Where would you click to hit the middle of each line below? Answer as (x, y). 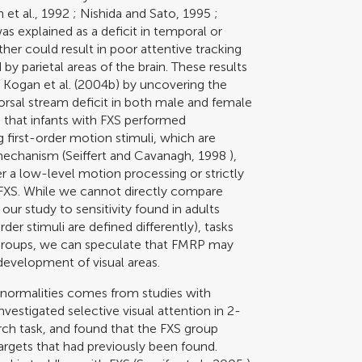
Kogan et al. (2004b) (62, 84)
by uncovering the (174, 84)
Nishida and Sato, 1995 (146, 13)
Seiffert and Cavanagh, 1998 (146, 155)
